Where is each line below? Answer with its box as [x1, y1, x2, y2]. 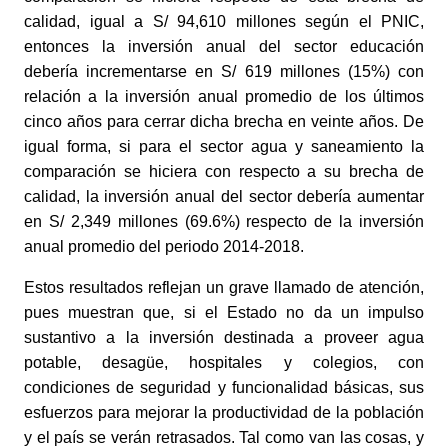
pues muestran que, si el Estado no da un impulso [24, 304, 424, 322]
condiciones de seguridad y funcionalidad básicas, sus [24, 379, 424, 397]
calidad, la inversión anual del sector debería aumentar [24, 188, 424, 206]
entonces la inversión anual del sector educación [24, 38, 424, 56]
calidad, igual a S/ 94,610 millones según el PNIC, [24, 13, 424, 31]
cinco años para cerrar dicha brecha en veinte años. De [24, 113, 424, 131]
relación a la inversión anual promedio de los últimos [24, 88, 424, 106]
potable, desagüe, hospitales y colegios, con [24, 354, 424, 372]
